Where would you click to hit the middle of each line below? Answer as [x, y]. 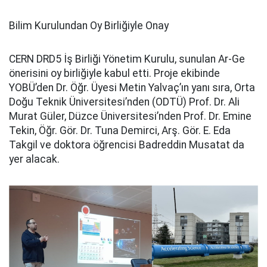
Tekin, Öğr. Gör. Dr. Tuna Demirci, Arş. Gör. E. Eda [120, 130]
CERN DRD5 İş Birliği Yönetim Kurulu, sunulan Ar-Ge [127, 59]
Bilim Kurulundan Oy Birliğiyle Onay [89, 25]
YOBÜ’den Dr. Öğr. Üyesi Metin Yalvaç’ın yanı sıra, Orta [132, 87]
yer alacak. [34, 159]
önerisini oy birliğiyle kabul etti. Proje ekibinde [114, 73]
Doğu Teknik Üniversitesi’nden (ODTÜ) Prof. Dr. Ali [124, 102]
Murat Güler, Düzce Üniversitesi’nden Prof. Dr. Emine [130, 116]
